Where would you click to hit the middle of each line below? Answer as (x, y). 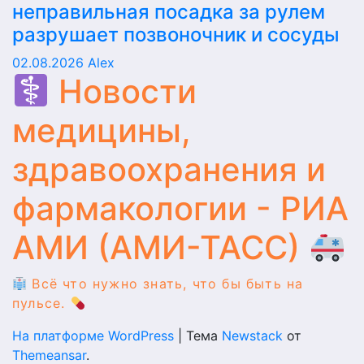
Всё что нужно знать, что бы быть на (165, 284)
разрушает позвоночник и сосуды (176, 35)
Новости (123, 91)
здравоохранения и (169, 169)
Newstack (252, 336)
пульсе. (41, 303)
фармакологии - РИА (180, 208)
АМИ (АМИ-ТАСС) (160, 247)
